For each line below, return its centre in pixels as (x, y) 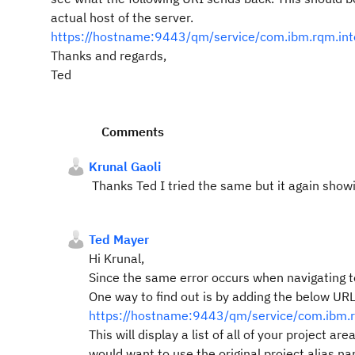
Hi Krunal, (116, 258)
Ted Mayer (119, 239)
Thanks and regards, (109, 55)
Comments (133, 132)
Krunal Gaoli (125, 166)
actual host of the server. (122, 17)
